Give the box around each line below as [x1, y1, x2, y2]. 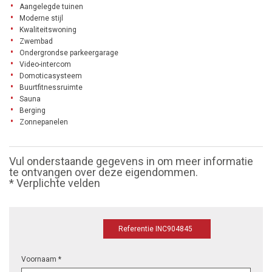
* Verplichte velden [9, 177, 100, 190]
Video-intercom [19, 60, 71, 69]
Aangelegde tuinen [19, 2, 83, 12]
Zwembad [19, 37, 53, 46]
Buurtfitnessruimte [19, 83, 83, 92]
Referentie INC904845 [118, 225, 192, 234]
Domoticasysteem [19, 72, 82, 81]
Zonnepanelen [19, 118, 68, 127]
